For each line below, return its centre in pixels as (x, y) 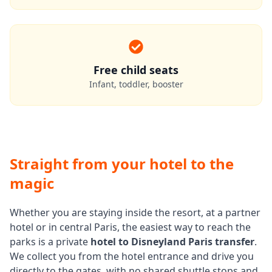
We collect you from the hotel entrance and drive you (132, 256)
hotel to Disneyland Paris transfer (172, 242)
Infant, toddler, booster (136, 84)
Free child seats (136, 70)
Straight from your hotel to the (122, 164)
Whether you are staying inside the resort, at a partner (135, 212)
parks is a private (50, 242)
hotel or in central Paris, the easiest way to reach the (130, 227)
